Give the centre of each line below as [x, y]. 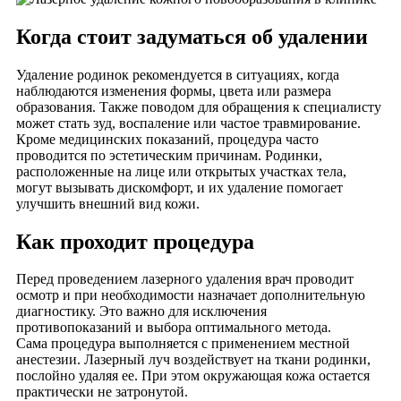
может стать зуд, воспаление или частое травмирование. [188, 123]
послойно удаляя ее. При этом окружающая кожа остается [193, 376]
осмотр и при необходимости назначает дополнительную [191, 295]
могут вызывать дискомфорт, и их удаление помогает [179, 187]
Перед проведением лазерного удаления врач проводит [185, 279]
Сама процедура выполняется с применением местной [183, 344]
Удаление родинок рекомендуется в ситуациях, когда [178, 74]
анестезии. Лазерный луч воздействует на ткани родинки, [193, 360]
